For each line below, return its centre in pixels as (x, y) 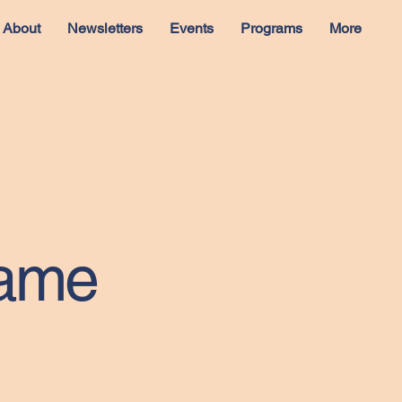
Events (192, 28)
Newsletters (105, 28)
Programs (271, 28)
